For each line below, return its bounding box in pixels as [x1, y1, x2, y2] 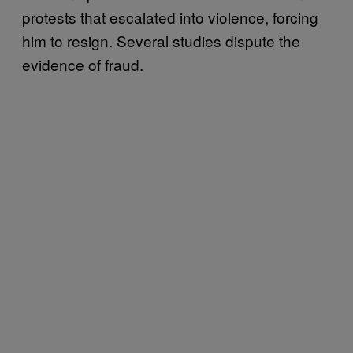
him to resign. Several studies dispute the [22, 30, 300, 51]
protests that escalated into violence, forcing [22, 6, 318, 28]
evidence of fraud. [22, 54, 147, 75]
